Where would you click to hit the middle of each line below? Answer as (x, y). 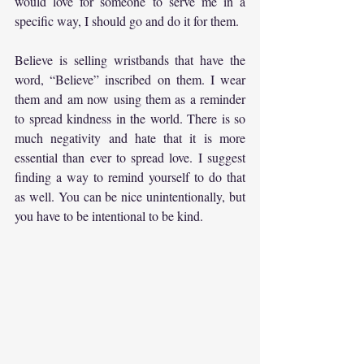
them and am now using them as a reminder (130, 98)
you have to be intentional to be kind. (109, 215)
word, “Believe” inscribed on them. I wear (130, 79)
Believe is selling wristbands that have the (130, 59)
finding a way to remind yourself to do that (130, 176)
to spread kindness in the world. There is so (130, 118)
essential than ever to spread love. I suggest (130, 157)
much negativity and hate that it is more (130, 137)
